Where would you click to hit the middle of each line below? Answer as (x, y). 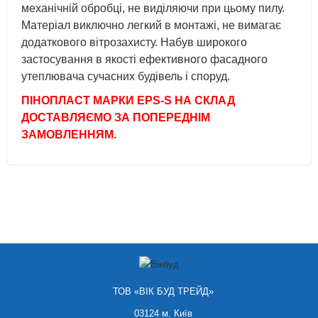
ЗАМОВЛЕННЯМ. (69, 135)
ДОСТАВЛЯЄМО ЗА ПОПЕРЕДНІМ (116, 117)
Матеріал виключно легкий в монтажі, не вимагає (151, 25)
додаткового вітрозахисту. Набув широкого (134, 42)
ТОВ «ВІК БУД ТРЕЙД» (163, 291)
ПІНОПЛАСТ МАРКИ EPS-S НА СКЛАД (128, 100)
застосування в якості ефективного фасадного (144, 59)
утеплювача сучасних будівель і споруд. (127, 76)
